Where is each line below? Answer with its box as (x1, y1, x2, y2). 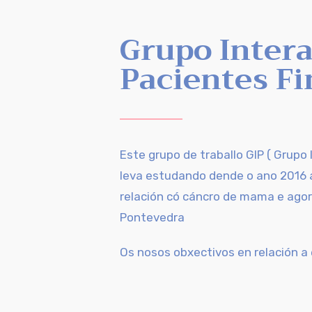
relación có (120, 189, 182, 204)
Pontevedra (120, 210, 185, 225)
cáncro (182, 189, 220, 204)
